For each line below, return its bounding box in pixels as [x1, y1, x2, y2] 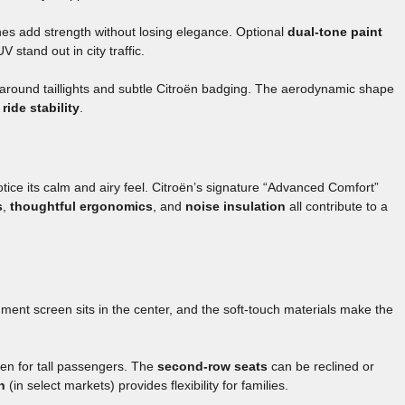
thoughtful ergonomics [10, 199, 153, 214]
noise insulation [185, 199, 286, 214]
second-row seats [157, 359, 268, 374]
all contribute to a [286, 199, 388, 214]
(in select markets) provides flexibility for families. [5, 378, 288, 393]
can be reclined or [268, 359, 374, 374]
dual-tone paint [287, 24, 382, 40]
